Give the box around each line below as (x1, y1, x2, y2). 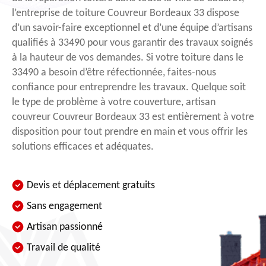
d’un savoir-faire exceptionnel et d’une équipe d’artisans (12, 22, 252, 34)
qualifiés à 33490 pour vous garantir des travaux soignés (12, 37, 253, 49)
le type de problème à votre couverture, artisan (12, 96, 216, 108)
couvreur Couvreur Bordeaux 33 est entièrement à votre (12, 111, 254, 123)
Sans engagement (27, 200, 102, 212)
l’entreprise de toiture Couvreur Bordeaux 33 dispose (12, 7, 239, 19)
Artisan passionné (27, 221, 103, 233)
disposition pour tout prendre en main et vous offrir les (12, 126, 248, 138)
